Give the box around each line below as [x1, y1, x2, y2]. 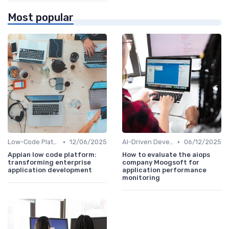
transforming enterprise [8, 158, 91, 167]
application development [8, 166, 92, 174]
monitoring [122, 174, 160, 182]
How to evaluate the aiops [122, 151, 210, 159]
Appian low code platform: [8, 151, 97, 159]
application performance [122, 166, 207, 174]
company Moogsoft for [122, 158, 199, 167]
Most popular [8, 11, 74, 24]
